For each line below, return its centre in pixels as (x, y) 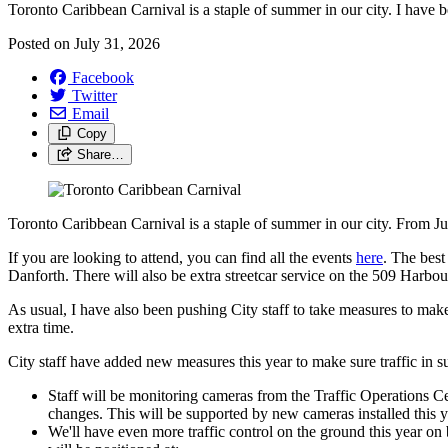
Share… (100, 154)
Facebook (103, 77)
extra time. (43, 327)
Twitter (94, 95)
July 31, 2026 (117, 43)
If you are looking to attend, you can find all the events (182, 257)
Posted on (41, 43)
